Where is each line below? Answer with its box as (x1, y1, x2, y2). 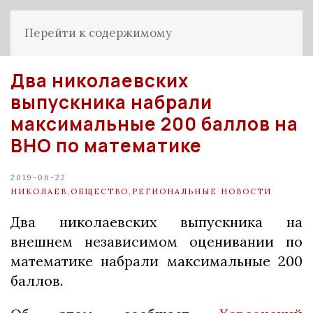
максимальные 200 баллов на (10, 111, 298, 136)
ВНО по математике (10, 133, 202, 158)
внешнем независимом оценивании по (10, 233, 303, 250)
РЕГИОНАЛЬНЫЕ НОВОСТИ (132, 186, 272, 196)
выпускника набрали (10, 89, 212, 115)
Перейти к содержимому (24, 25, 172, 41)
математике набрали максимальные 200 (10, 252, 303, 270)
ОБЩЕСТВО (71, 186, 129, 196)
